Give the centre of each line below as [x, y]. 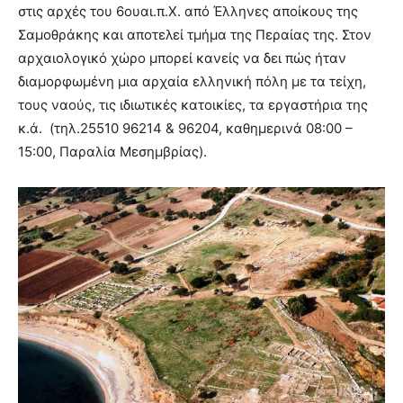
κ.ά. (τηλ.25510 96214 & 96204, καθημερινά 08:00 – [185, 129]
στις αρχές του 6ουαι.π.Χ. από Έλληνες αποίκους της [188, 12]
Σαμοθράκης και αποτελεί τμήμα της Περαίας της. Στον [195, 35]
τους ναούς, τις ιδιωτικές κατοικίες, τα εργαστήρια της [193, 105]
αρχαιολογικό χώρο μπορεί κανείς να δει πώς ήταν [182, 58]
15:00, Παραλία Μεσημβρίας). [112, 152]
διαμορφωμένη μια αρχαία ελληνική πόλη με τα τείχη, [192, 82]
